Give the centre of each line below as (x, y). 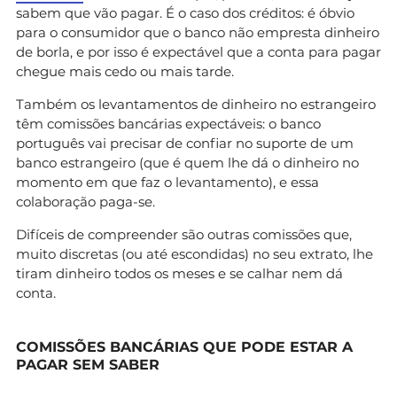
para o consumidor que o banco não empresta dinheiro (198, 32)
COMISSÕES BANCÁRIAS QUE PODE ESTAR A (184, 346)
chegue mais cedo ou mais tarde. (125, 71)
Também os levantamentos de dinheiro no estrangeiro (196, 104)
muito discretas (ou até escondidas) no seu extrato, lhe (195, 253)
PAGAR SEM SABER (88, 364)
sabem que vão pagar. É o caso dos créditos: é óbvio (185, 12)
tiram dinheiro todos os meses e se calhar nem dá (179, 273)
